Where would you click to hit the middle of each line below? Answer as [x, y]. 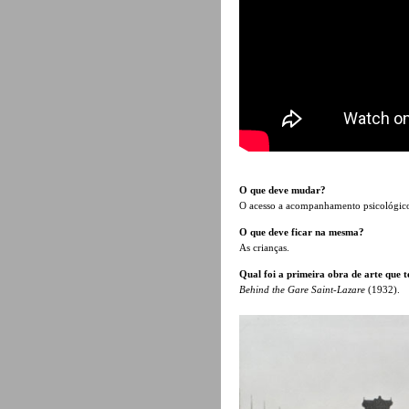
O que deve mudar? [283, 189]
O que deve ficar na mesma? [302, 231]
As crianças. [264, 247]
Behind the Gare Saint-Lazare [302, 289]
